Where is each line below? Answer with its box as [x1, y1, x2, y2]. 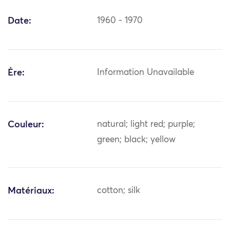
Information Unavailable [97, 68, 195, 78]
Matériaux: [8, 186, 54, 196]
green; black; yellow [97, 136, 176, 145]
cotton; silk [97, 186, 141, 196]
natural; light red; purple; [97, 120, 196, 129]
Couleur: [8, 120, 44, 130]
